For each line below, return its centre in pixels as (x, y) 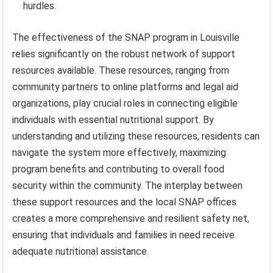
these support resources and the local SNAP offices (125, 202)
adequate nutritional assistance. (81, 252)
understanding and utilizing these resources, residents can (136, 136)
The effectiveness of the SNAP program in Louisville (126, 38)
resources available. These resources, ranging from (121, 71)
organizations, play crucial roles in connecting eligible (125, 104)
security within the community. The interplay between (128, 186)
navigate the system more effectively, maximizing (119, 153)
